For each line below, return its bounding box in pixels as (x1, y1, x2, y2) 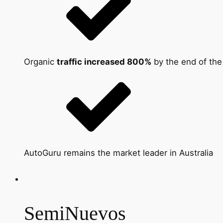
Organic (24, 57, 57, 67)
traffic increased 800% (57, 57, 151, 67)
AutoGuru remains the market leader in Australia (24, 148, 213, 158)
